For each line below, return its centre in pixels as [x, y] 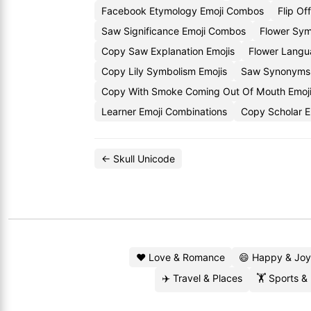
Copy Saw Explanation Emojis [168, 51]
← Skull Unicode [138, 159]
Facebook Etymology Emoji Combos [183, 11]
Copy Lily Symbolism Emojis [164, 71]
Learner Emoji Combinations [164, 111]
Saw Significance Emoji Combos [174, 31]
